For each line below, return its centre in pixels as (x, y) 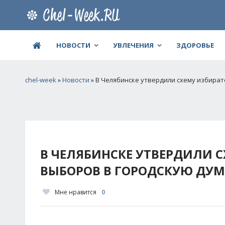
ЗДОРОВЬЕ (195, 45)
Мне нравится (76, 192)
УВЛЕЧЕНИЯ (133, 45)
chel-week (41, 80)
